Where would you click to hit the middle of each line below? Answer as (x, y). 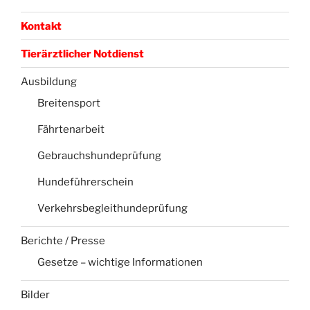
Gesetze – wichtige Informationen (120, 263)
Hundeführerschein (85, 182)
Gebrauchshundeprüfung (99, 156)
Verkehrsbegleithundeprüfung (112, 209)
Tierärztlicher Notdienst (82, 54)
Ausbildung (49, 81)
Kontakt (41, 26)
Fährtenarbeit (71, 130)
